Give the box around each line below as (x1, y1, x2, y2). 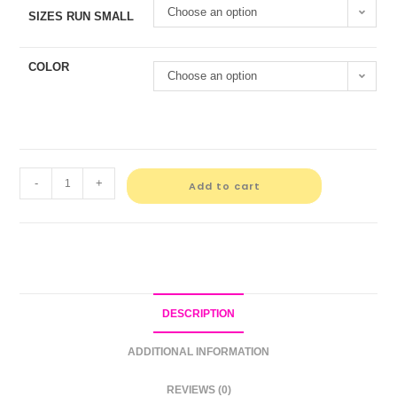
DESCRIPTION (162, 307, 235, 320)
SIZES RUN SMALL (28, 10, 135, 24)
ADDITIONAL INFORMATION (128, 346, 269, 358)
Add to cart (188, 179, 261, 194)
